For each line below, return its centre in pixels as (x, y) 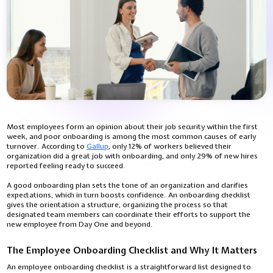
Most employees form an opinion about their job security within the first (133, 127)
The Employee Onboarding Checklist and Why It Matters (132, 251)
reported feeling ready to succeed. (67, 166)
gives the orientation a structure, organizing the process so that (118, 205)
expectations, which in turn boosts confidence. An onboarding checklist (129, 195)
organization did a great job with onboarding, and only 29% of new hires (133, 156)
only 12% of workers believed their (172, 146)
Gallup (98, 146)
